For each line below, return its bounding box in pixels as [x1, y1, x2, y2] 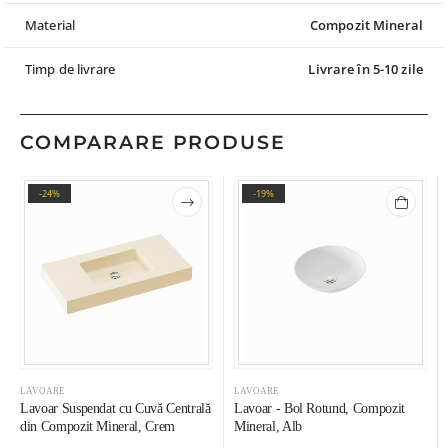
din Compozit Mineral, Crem [20, 418, 175, 434]
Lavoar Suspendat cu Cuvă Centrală [20, 400, 211, 416]
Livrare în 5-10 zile [308, 60, 423, 79]
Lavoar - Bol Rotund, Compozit [234, 400, 405, 416]
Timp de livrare [25, 60, 115, 79]
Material [25, 16, 76, 35]
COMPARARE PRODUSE [20, 130, 286, 154]
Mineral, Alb [234, 418, 302, 434]
